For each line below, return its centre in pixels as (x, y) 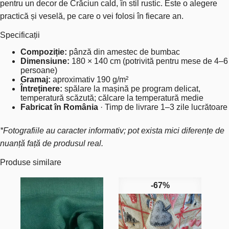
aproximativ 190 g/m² (89, 79)
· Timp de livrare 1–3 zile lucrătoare (163, 107)
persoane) (39, 70)
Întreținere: (41, 88)
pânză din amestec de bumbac (123, 52)
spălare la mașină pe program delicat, (131, 88)
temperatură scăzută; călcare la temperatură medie (112, 98)
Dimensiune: (45, 61)
